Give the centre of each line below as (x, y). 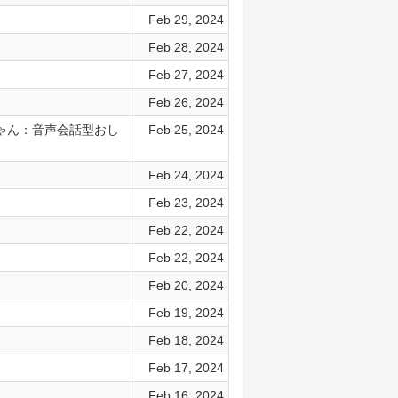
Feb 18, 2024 (186, 340)
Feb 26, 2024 (186, 102)
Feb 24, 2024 (186, 175)
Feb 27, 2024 (186, 75)
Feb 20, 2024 (186, 285)
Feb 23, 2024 (186, 203)
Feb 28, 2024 (186, 47)
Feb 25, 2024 (186, 130)
